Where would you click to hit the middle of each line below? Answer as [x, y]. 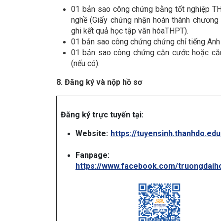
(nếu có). [85, 64]
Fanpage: [92, 155]
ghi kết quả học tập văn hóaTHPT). [130, 31]
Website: [92, 134]
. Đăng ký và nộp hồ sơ [101, 82]
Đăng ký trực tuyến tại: [102, 115]
